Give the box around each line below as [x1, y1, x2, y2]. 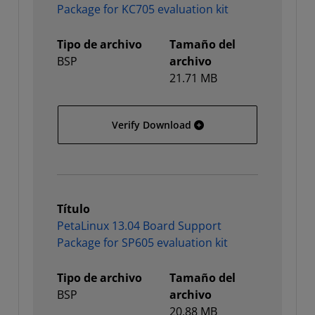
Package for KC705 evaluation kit [57, 1, 229, 17]
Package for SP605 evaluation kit [57, 235, 228, 250]
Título [57, 201, 90, 217]
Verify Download [111, 118, 191, 131]
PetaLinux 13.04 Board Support [57, 218, 221, 233]
